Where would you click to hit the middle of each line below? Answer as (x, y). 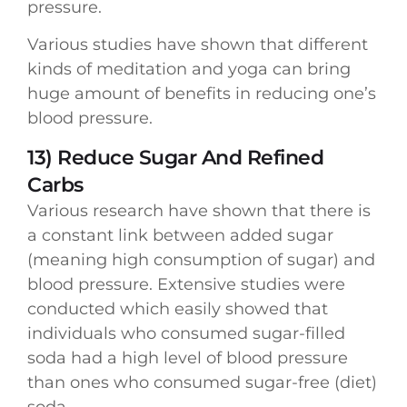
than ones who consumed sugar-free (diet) (202, 382)
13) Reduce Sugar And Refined (175, 157)
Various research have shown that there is (199, 210)
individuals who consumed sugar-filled (186, 333)
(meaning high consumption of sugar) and (201, 259)
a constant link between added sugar (180, 235)
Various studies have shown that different (198, 45)
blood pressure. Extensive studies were (186, 284)
